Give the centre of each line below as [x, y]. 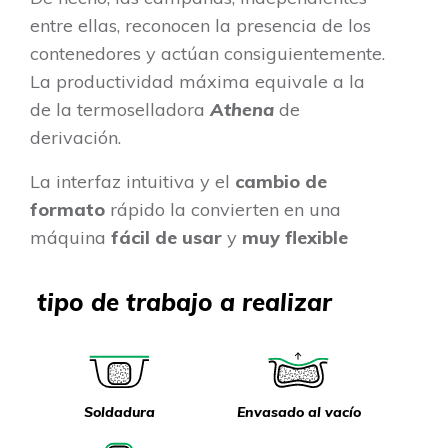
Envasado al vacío [298, 412]
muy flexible [295, 238]
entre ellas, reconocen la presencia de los [200, 26]
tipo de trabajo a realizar [181, 302]
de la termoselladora [120, 110]
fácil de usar [169, 238]
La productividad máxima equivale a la [197, 82]
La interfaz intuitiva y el [132, 182]
